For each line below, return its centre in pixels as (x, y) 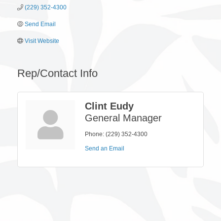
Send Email (40, 24)
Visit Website (42, 41)
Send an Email (105, 149)
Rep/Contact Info (57, 74)
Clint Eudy (109, 106)
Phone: (94, 134)
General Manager (123, 118)
